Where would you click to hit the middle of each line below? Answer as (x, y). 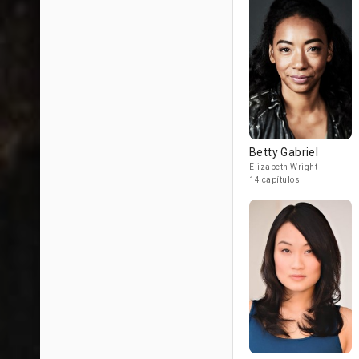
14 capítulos (274, 180)
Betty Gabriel (284, 152)
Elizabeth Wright (283, 167)
